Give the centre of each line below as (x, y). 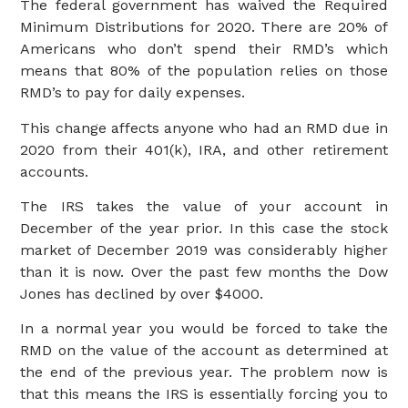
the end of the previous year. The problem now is (204, 372)
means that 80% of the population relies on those (204, 71)
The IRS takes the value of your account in (204, 206)
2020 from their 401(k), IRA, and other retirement (204, 149)
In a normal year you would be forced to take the (204, 329)
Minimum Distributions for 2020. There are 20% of (204, 27)
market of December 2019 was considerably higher (204, 250)
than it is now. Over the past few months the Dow (204, 271)
